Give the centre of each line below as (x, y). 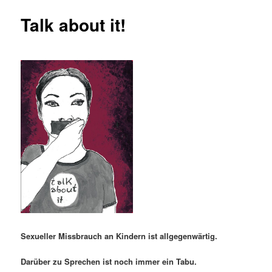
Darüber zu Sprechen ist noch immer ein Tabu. (109, 261)
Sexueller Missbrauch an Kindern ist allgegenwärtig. (119, 236)
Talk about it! (73, 24)
